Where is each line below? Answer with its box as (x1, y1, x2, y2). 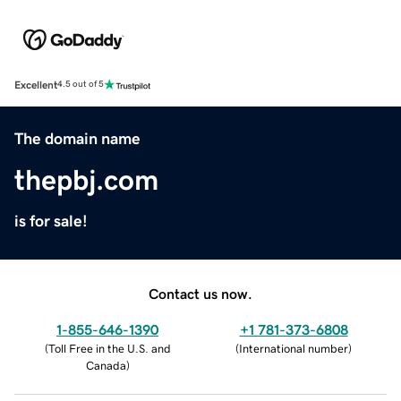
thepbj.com (14, 165, 158, 194)
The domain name (14, 130, 141, 147)
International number (239, 342, 348, 354)
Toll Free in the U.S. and (47, 342, 171, 354)
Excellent (14, 79, 57, 90)
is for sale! (14, 212, 88, 229)
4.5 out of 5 (57, 80, 104, 90)
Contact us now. (149, 286, 252, 301)
